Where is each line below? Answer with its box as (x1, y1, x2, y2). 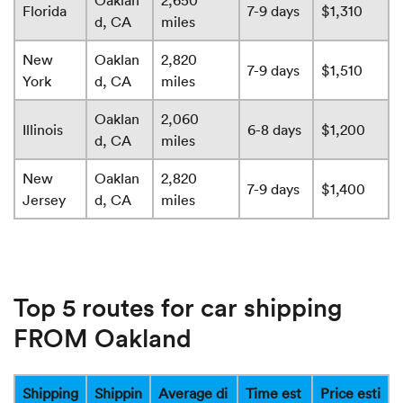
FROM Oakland (13, 320, 192, 355)
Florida (22, 2, 67, 21)
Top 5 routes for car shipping (13, 290, 342, 325)
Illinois (22, 121, 63, 139)
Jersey (22, 191, 66, 210)
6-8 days (247, 121, 301, 139)
